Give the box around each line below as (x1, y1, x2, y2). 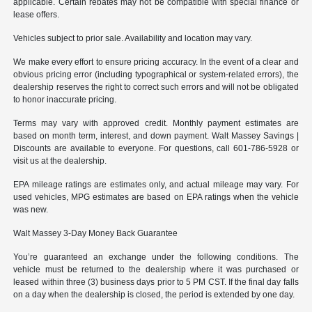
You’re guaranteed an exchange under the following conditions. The (13, 251, 299, 262)
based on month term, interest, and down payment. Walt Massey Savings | (13, 130, 299, 141)
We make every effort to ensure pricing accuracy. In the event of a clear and (13, 56, 299, 67)
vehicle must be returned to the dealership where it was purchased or (13, 264, 299, 274)
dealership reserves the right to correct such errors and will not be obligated (13, 81, 299, 92)
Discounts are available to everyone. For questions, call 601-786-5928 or (13, 143, 299, 153)
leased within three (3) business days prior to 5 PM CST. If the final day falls (13, 276, 299, 287)
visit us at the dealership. (13, 155, 107, 166)
